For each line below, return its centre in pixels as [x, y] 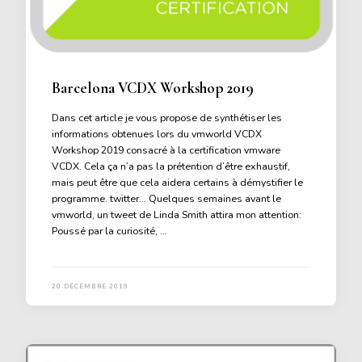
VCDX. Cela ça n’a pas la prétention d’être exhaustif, [171, 166]
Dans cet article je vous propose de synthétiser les [167, 117]
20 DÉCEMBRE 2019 [90, 286]
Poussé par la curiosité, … [109, 230]
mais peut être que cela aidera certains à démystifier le [177, 182]
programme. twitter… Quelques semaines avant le [166, 198]
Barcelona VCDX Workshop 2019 [153, 88]
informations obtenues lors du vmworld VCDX [157, 133]
